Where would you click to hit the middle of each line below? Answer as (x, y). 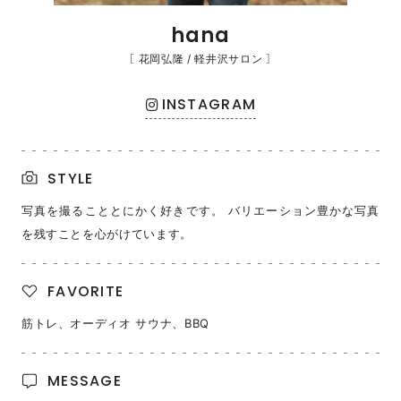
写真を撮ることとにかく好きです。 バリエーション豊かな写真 (200, 210)
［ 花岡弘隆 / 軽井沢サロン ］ (200, 58)
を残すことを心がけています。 (107, 233)
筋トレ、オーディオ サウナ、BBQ (115, 323)
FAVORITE (86, 291)
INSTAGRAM (209, 104)
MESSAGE (85, 380)
